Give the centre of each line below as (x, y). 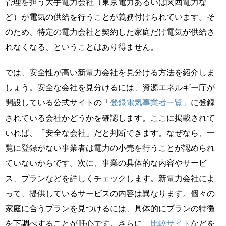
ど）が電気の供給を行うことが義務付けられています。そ (110, 16)
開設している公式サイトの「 (58, 102)
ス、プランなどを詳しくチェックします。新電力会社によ (110, 178)
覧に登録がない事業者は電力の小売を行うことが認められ (110, 148)
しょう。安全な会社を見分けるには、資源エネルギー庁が (110, 87)
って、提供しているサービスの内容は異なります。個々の (110, 193)
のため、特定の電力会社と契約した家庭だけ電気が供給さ (110, 32)
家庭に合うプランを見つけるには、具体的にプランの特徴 (110, 208)
